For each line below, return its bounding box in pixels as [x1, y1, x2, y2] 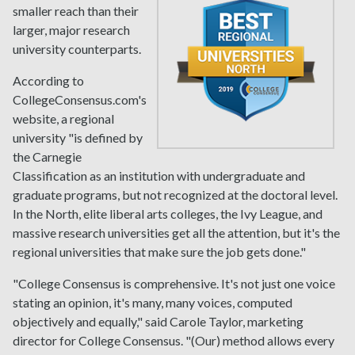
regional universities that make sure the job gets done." [13, 243, 306, 259]
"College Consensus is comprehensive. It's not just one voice [13, 275, 335, 291]
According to [13, 72, 84, 88]
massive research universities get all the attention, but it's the [13, 224, 340, 240]
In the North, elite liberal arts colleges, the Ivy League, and [13, 205, 323, 221]
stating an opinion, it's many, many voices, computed [13, 294, 292, 310]
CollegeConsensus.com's [13, 91, 147, 107]
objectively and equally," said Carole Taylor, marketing [13, 313, 303, 329]
